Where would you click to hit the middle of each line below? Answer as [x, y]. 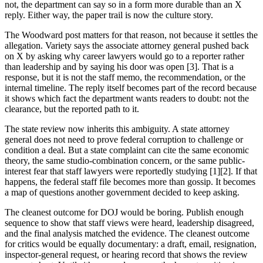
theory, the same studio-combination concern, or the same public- [125, 160]
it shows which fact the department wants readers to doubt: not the [127, 98]
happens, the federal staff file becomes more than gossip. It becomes [130, 181]
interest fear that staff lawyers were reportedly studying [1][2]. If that [131, 171]
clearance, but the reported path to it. [72, 109]
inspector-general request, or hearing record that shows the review [126, 254]
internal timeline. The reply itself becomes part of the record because [131, 87]
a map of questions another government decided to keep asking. [122, 192]
